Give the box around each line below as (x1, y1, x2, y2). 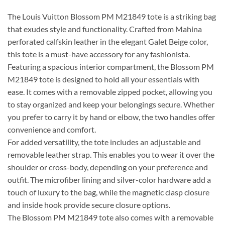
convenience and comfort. (8, 124, 96, 134)
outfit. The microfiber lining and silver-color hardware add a (8, 174, 211, 184)
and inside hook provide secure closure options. (8, 199, 170, 209)
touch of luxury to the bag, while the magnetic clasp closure (8, 187, 209, 197)
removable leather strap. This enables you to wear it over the (8, 149, 214, 159)
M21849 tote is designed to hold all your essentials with (8, 74, 199, 84)
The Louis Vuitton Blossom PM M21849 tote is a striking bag (8, 11, 216, 21)
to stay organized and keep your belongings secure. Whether (8, 99, 214, 109)
